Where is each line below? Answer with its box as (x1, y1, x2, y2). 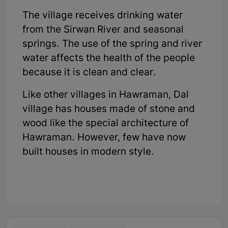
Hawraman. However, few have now (22, 131, 186, 145)
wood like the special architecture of (22, 117, 189, 130)
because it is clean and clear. (22, 66, 156, 79)
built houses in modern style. (22, 146, 154, 159)
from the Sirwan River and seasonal (22, 23, 184, 37)
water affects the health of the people (22, 52, 195, 65)
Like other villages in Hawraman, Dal (22, 89, 189, 102)
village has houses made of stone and (22, 103, 195, 116)
